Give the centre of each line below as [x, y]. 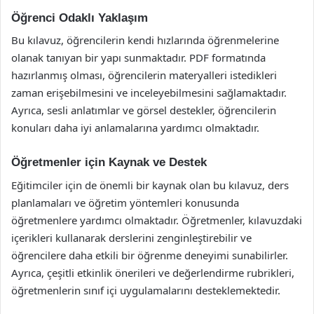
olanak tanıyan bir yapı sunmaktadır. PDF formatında [138, 57]
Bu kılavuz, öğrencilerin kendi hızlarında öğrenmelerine [145, 40]
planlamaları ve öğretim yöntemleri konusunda [125, 202]
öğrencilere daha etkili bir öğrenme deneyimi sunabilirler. [150, 255]
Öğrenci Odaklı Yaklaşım [80, 18]
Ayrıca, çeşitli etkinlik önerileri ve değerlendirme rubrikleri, [153, 272]
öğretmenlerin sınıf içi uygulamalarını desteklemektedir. [146, 290]
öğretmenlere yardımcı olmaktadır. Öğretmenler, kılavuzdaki [157, 220]
